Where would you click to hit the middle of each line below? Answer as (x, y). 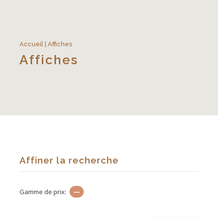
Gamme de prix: (44, 192)
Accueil (31, 44)
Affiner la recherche (69, 160)
